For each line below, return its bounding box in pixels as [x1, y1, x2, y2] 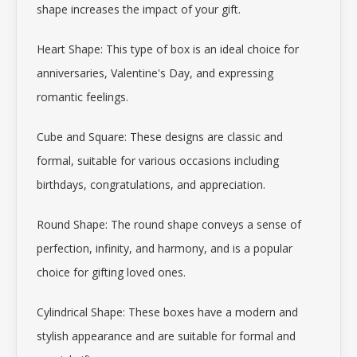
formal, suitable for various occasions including [37, 153, 279, 168]
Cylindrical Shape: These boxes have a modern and [37, 304, 298, 320]
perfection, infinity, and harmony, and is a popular [37, 241, 292, 256]
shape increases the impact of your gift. [37, 2, 241, 17]
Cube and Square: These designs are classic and [37, 129, 283, 144]
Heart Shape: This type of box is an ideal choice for [37, 41, 299, 57]
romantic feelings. [37, 89, 128, 104]
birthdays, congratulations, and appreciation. [37, 177, 265, 192]
